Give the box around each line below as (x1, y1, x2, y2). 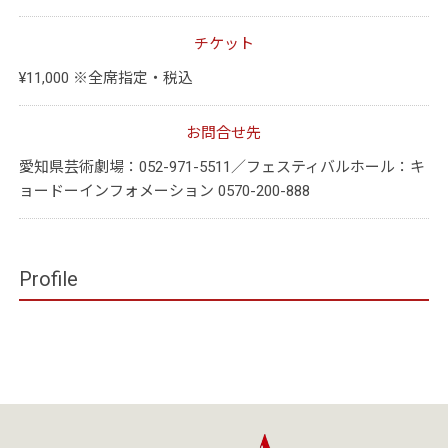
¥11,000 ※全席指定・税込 (18, 68, 193, 87)
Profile (18, 266, 78, 291)
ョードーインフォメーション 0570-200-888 (18, 181, 310, 200)
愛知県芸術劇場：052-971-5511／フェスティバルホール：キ (18, 157, 425, 176)
